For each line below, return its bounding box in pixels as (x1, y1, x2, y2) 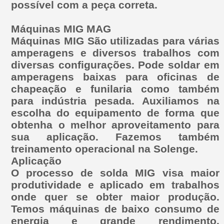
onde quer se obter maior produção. (11, 190, 219, 202)
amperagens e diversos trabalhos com (11, 46, 219, 58)
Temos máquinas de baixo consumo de (11, 202, 219, 214)
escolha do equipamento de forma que (11, 106, 219, 118)
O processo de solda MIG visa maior (11, 166, 219, 178)
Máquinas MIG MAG (11, 22, 111, 34)
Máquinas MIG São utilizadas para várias (11, 34, 219, 46)
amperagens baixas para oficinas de (11, 70, 219, 82)
